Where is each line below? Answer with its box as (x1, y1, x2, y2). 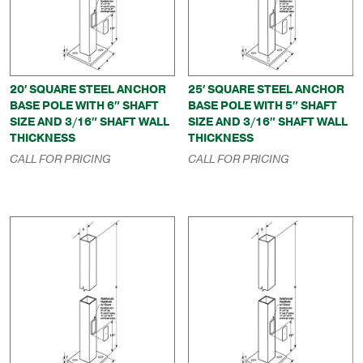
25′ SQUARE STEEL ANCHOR (188, 81, 345, 97)
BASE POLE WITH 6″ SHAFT (10, 97, 159, 113)
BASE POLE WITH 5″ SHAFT (188, 97, 338, 113)
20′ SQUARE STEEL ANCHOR (10, 81, 166, 97)
